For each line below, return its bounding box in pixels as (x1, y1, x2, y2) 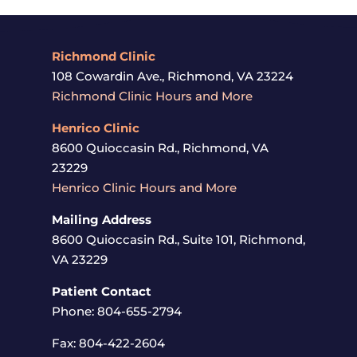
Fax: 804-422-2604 (51, 335, 165, 351)
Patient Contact (51, 284, 155, 299)
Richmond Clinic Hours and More (51, 88, 253, 104)
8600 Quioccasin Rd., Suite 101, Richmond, (51, 232, 305, 247)
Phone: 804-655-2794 (51, 304, 182, 319)
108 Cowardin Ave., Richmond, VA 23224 (51, 69, 293, 84)
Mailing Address (51, 212, 151, 227)
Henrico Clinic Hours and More (51, 180, 237, 195)
